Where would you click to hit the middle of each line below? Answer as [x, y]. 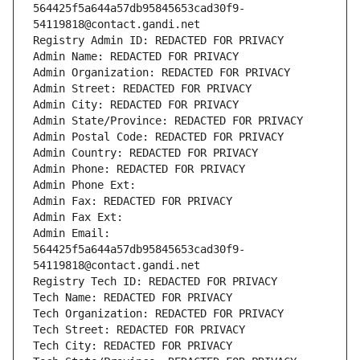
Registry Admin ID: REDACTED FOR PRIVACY [158, 41]
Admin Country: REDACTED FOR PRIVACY [145, 153]
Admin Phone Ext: [84, 185]
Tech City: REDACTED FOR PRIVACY [133, 346]
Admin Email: [72, 233]
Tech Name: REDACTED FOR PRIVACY [133, 298]
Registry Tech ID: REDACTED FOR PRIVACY [155, 282]
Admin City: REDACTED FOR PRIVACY [136, 105]
